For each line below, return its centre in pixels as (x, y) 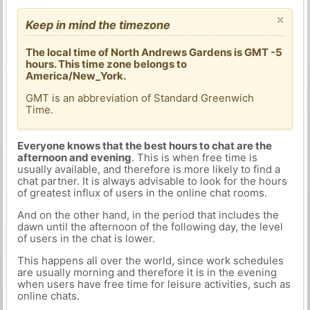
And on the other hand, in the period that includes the (148, 215)
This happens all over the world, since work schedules (150, 261)
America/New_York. (76, 75)
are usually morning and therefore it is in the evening (147, 272)
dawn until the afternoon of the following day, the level (150, 227)
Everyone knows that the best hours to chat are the (144, 146)
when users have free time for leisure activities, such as (154, 284)
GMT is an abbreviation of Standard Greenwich (140, 98)
